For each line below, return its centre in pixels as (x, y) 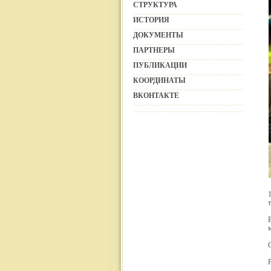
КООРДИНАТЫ (159, 80)
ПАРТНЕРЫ (154, 50)
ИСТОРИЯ (151, 20)
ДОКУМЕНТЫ (158, 35)
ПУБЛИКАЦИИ (160, 65)
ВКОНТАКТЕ (156, 96)
